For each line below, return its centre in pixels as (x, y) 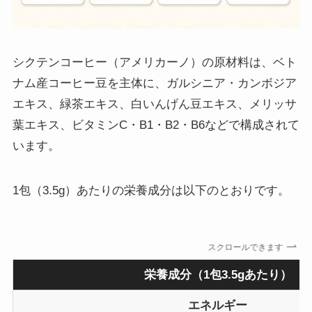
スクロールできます (250, 248)
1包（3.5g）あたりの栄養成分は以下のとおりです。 (151, 190)
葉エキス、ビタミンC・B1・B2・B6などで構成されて (156, 125)
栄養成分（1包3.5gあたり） (218, 274)
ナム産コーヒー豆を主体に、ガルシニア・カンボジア (154, 83)
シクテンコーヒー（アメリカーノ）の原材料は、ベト (154, 62)
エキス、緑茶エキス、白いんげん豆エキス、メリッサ (154, 104)
